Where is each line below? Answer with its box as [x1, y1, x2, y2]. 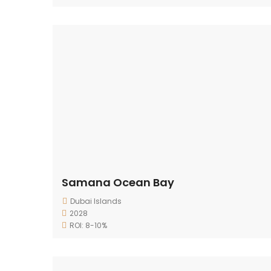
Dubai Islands [70, 196, 122, 206]
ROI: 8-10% [70, 220, 107, 230]
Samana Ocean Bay [62, 175, 174, 190]
